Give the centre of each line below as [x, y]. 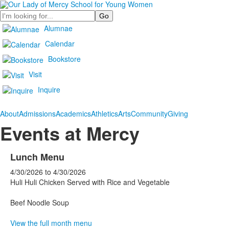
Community [149, 113]
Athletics [105, 113]
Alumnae [58, 28]
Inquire [49, 89]
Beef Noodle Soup [40, 202]
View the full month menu [51, 223]
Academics [73, 113]
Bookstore [64, 59]
